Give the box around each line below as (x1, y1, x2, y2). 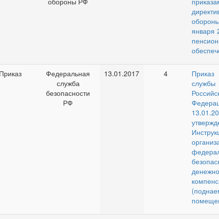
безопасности (46, 88, 90, 98)
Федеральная (46, 68, 90, 78)
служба (56, 78, 80, 88)
